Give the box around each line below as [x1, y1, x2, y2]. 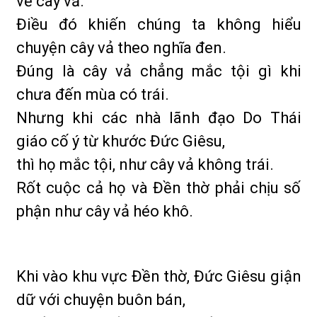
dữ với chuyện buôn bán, [16, 291, 185, 309]
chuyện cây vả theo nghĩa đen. [16, 39, 226, 57]
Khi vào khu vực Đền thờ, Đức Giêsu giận [16, 267, 301, 285]
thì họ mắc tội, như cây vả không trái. [16, 156, 274, 173]
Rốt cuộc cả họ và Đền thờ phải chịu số [16, 179, 301, 197]
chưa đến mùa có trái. [16, 86, 169, 103]
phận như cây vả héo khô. [16, 202, 193, 220]
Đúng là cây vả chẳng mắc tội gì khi [16, 62, 301, 80]
